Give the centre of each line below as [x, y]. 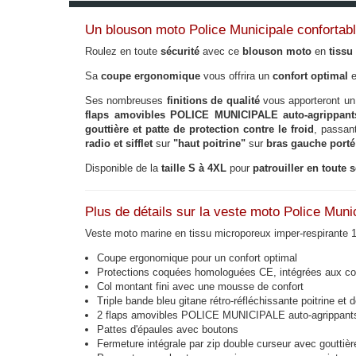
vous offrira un [236, 76]
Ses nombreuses [126, 101]
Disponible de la [122, 168]
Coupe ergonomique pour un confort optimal [197, 258]
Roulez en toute [121, 51]
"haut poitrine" [209, 143]
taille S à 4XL [192, 168]
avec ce [219, 51]
